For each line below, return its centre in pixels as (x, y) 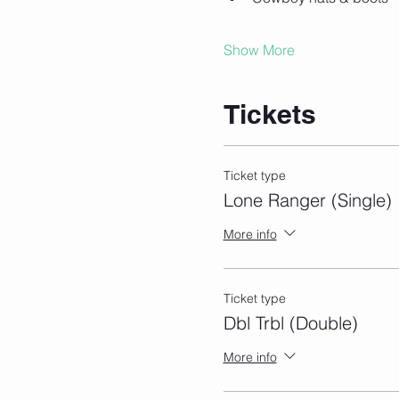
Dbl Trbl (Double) (290, 323)
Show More (259, 50)
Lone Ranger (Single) (307, 200)
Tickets (269, 114)
